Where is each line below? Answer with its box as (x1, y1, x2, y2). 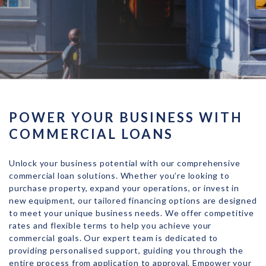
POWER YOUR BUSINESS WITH (9, 109, 243, 125)
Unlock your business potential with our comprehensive (9, 158, 240, 168)
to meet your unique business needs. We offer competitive (9, 208, 254, 218)
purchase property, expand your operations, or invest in (9, 183, 239, 193)
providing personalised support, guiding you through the (9, 245, 243, 255)
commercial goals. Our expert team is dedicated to (9, 233, 218, 243)
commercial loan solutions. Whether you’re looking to (9, 170, 230, 180)
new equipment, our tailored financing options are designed (9, 195, 257, 205)
